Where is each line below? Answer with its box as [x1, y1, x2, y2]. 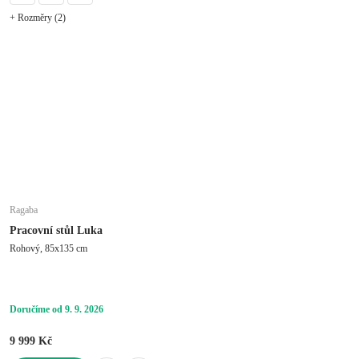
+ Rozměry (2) [10, 11, 66, 23]
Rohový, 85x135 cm [10, 242, 87, 254]
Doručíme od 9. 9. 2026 [10, 303, 103, 315]
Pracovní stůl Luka [10, 224, 103, 236]
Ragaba [10, 204, 38, 216]
